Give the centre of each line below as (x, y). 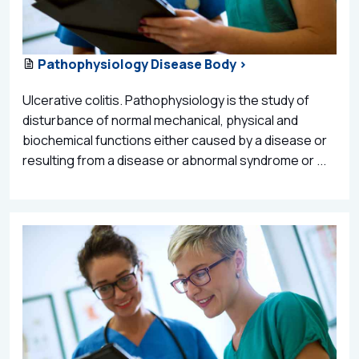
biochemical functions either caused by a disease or (175, 140)
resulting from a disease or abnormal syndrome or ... (174, 160)
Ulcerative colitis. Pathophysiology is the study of (166, 100)
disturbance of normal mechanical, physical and (160, 120)
